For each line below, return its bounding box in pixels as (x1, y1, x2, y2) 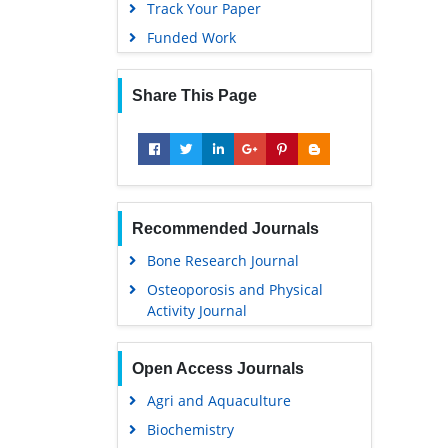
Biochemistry (146, 420, 234, 439)
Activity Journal (146, 301, 247, 320)
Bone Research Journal (146, 251, 299, 270)
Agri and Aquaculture (146, 391, 291, 410)
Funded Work (146, 28, 236, 47)
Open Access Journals (131, 360, 304, 377)
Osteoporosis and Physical (146, 280, 323, 299)
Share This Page (131, 87, 257, 104)
